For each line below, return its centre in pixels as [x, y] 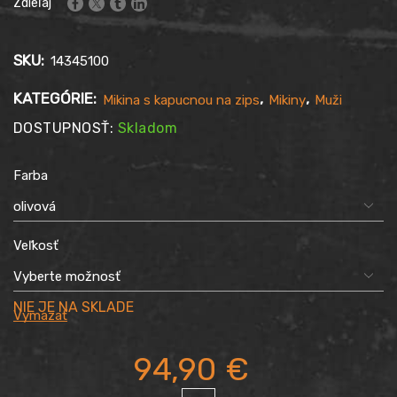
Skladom [148, 128]
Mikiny [287, 101]
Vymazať [40, 316]
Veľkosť [36, 245]
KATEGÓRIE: [57, 99]
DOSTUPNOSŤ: [66, 128]
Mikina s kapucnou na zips [181, 101]
